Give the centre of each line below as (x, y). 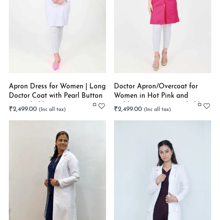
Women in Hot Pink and (151, 96)
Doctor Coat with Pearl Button (56, 96)
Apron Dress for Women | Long (57, 87)
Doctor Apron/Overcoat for (156, 87)
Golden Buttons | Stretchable (159, 106)
